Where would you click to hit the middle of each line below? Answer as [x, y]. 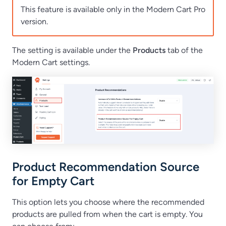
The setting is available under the [72, 50]
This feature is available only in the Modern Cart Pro [113, 9]
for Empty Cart [53, 181]
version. [34, 21]
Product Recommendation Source [106, 167]
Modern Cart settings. [51, 62]
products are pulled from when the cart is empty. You [107, 214]
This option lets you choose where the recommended [108, 202]
